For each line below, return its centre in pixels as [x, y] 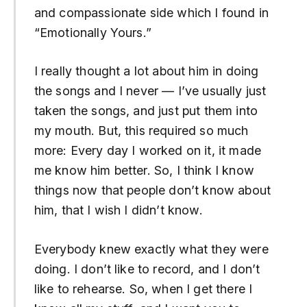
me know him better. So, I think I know [144, 171]
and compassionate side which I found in [151, 12]
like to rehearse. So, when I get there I [143, 288]
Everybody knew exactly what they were [151, 249]
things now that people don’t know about [152, 191]
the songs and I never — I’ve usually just [150, 91]
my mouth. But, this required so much [141, 131]
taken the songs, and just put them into [146, 111]
